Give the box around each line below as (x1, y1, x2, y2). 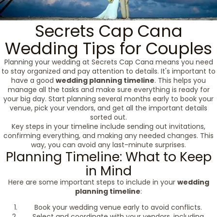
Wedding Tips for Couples (5, 37, 212, 60)
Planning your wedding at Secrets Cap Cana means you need (4, 57, 213, 67)
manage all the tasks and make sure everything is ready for (7, 85, 210, 94)
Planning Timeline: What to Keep (5, 148, 212, 166)
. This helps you (155, 76, 206, 85)
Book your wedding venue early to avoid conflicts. (34, 202, 202, 212)
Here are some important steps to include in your (8, 177, 177, 187)
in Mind (85, 162, 132, 180)
